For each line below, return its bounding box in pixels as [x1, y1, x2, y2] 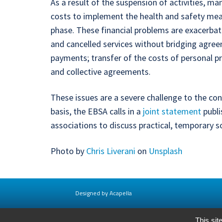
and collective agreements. [51, 66, 151, 77]
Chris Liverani [86, 145, 135, 157]
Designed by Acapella [75, 188, 132, 198]
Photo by [51, 145, 86, 157]
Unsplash [149, 145, 182, 157]
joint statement [143, 106, 201, 117]
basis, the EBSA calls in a [51, 106, 143, 117]
